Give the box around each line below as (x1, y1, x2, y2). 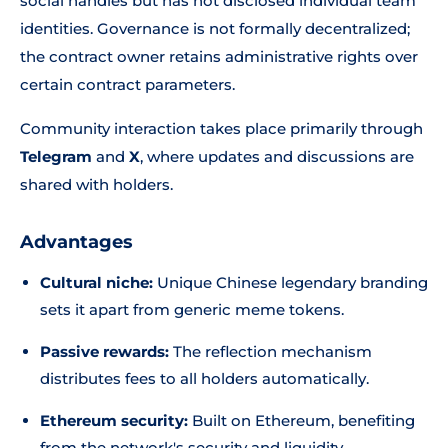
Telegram (20, 147, 92, 166)
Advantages (20, 231, 133, 253)
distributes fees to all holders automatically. (40, 369, 369, 388)
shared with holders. (20, 175, 173, 194)
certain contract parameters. (20, 75, 235, 94)
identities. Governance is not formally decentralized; (20, 19, 410, 38)
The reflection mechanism (169, 342, 372, 361)
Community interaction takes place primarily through (20, 119, 423, 138)
